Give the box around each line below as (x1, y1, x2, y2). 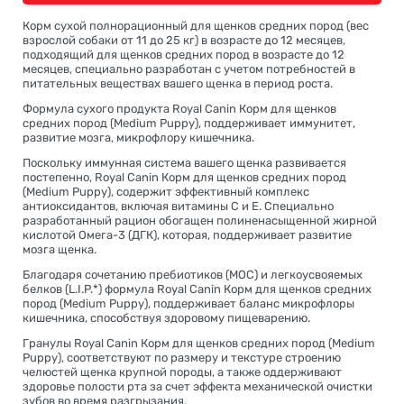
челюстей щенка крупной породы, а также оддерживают (23, 365, 342, 380)
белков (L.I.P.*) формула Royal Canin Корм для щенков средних (23, 282, 372, 297)
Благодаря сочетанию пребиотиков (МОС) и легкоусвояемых (23, 268, 363, 282)
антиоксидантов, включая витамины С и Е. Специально (23, 199, 334, 214)
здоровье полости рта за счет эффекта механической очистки (23, 380, 372, 394)
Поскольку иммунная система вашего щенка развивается (23, 156, 346, 170)
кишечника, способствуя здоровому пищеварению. (23, 311, 310, 326)
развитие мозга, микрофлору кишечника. (23, 131, 254, 145)
